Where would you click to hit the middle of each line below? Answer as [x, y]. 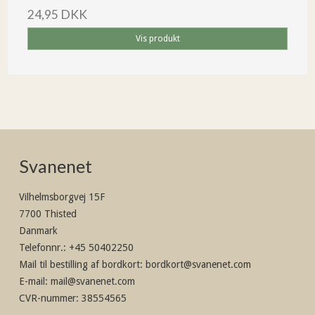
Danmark [38, 230]
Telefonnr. [41, 247]
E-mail [32, 281]
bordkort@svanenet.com [197, 264]
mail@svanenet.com [93, 281]
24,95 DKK [57, 14]
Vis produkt [157, 39]
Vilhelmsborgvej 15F [62, 197]
